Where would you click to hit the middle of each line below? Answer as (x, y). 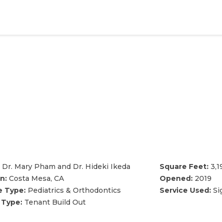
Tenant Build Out (54, 202)
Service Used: (185, 190)
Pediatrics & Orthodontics (73, 190)
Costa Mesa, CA (35, 178)
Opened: (176, 178)
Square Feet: (184, 166)
